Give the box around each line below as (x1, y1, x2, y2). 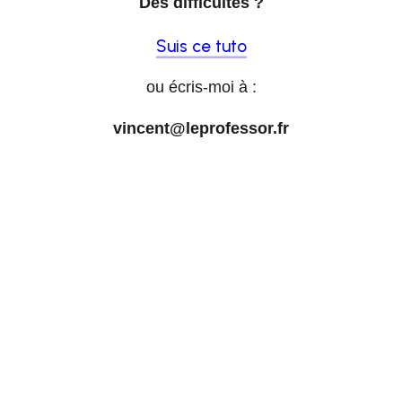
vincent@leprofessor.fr (113, 119, 289, 137)
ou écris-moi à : (145, 78, 257, 96)
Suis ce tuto (155, 36, 247, 57)
